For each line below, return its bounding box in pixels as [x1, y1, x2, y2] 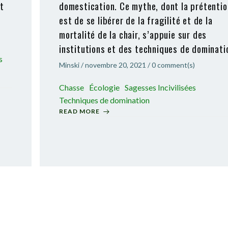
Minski [59, 61, 79, 69]
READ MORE [59, 107, 100, 115]
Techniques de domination [59, 95, 150, 105]
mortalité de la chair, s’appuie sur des [59, 27, 207, 41]
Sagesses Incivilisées [125, 82, 196, 92]
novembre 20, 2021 [85, 61, 146, 69]
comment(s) [157, 61, 195, 69]
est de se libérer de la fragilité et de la [59, 13, 213, 27]
